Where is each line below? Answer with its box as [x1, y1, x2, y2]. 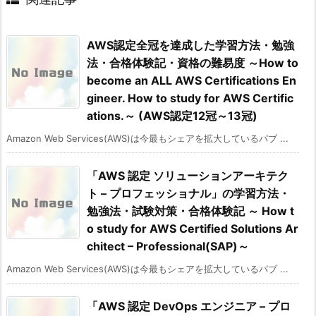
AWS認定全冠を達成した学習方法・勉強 [87, 38, 294, 53]
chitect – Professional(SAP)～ [87, 239, 249, 254]
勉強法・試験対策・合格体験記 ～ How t [87, 204, 294, 219]
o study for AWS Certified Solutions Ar [87, 221, 298, 236]
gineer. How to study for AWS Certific [87, 91, 293, 106]
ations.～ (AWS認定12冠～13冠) [87, 109, 257, 123]
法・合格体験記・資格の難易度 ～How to [87, 56, 298, 71]
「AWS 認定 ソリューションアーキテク [87, 169, 288, 183]
